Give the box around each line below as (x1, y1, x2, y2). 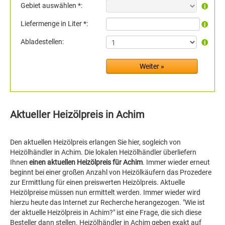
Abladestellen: (21, 38, 64, 46)
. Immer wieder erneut (143, 158, 210, 166)
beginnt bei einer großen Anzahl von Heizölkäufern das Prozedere (10, 168, 211, 176)
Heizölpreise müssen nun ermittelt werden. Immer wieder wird (10, 188, 200, 196)
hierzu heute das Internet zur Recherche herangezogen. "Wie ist (10, 198, 205, 206)
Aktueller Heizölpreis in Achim (10, 108, 145, 121)
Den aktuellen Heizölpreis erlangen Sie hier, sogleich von (10, 138, 181, 146)
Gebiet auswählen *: (21, 2, 82, 10)
